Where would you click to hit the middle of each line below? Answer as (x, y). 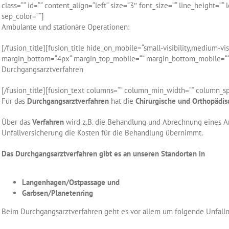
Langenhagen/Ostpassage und (71, 182)
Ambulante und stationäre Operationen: (66, 27)
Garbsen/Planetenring (58, 193)
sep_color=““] (23, 16)
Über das (17, 122)
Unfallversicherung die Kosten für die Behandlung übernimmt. (102, 133)
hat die (122, 101)
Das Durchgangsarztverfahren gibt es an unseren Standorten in (104, 154)
